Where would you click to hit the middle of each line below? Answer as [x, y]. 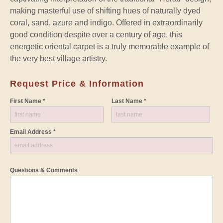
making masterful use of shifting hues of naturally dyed [105, 11]
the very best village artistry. [58, 59]
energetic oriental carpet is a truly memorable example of [110, 47]
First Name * [28, 101]
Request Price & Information [77, 84]
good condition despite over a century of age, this [96, 35]
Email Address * [33, 132]
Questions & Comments [44, 170]
